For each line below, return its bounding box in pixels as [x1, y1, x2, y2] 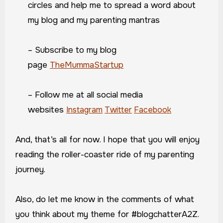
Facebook [134, 105, 172, 115]
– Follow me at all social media [28, 90, 143, 101]
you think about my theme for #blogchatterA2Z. [15, 209, 199, 220]
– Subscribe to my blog [28, 45, 117, 56]
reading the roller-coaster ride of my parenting [15, 149, 194, 160]
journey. [15, 164, 45, 175]
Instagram [66, 105, 103, 115]
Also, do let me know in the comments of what [15, 194, 194, 205]
